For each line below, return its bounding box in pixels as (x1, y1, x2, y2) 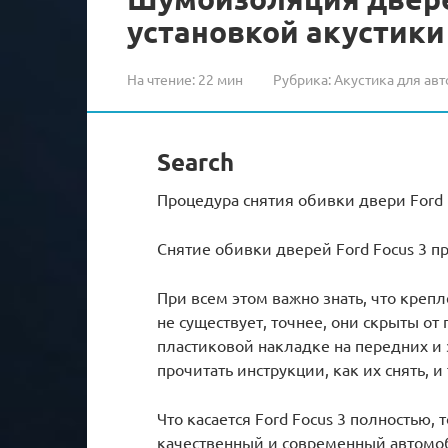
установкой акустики (127, 12, 445, 50)
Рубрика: (273, 69, 331, 88)
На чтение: (127, 69, 195, 88)
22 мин (195, 69, 243, 88)
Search (157, 145, 234, 177)
